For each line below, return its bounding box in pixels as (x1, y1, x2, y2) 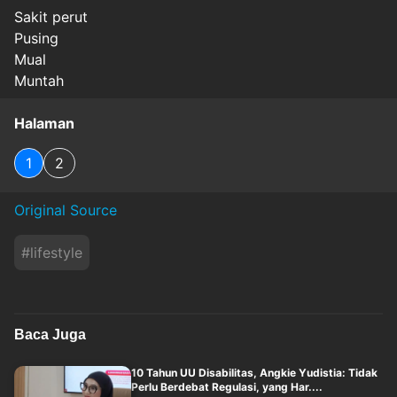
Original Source (14, 200, 117, 219)
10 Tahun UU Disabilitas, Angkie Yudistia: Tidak (130, 365, 378, 379)
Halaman (14, 113, 74, 132)
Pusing (14, 28, 58, 47)
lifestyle (30, 243, 82, 261)
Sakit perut (14, 7, 88, 26)
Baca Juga (14, 326, 86, 342)
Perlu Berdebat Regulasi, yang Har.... (130, 379, 323, 393)
